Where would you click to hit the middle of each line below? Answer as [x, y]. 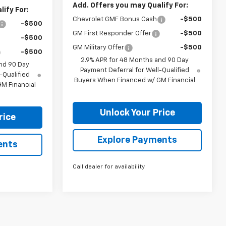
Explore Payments [137, 140]
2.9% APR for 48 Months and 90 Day [135, 60]
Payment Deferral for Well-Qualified [135, 70]
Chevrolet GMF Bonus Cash [115, 19]
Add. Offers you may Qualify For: [131, 5]
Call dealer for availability [109, 167]
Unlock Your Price [137, 113]
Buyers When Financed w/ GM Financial [135, 80]
